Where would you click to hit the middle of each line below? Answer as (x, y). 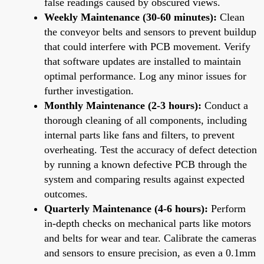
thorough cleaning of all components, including (146, 120)
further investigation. (89, 90)
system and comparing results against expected (144, 179)
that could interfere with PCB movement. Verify (147, 46)
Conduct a (225, 105)
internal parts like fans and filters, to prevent (139, 135)
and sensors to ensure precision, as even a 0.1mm (150, 253)
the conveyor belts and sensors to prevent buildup (150, 32)
